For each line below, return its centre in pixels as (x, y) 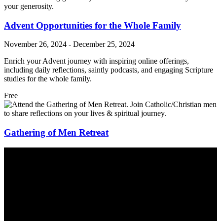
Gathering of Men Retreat (56, 132)
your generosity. (29, 6)
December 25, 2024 (104, 44)
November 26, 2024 (35, 44)
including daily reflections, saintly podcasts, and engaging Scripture (109, 70)
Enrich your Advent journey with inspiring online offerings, (96, 61)
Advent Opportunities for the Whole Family (92, 25)
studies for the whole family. (48, 79)
